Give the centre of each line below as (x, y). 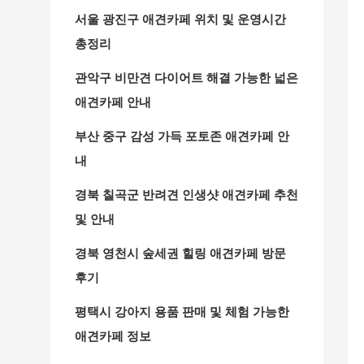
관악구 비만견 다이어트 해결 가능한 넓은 (186, 77)
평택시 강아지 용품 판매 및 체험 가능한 (182, 311)
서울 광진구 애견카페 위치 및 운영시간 (180, 18)
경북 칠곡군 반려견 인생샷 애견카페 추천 (186, 194)
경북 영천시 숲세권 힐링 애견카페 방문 (180, 252)
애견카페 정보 (113, 335)
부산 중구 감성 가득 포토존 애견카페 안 (182, 135)
